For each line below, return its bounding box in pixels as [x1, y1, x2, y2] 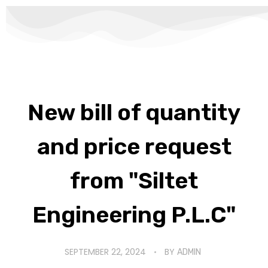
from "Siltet [70, 167, 198, 194]
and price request [36, 133, 232, 160]
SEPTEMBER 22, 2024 [64, 245, 146, 258]
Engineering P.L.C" [32, 201, 236, 229]
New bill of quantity [28, 99, 240, 126]
